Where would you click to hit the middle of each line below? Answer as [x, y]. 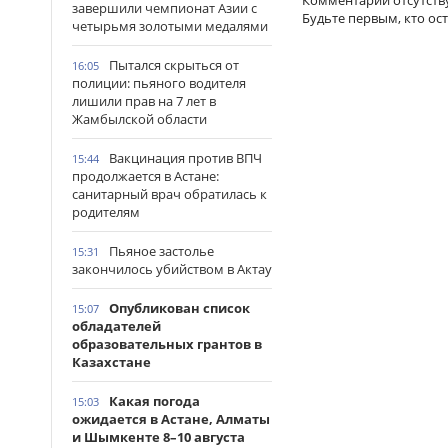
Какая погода [154, 401]
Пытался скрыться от [174, 65]
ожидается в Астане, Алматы [171, 419]
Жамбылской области [139, 119]
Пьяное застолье [161, 251]
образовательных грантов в [167, 344]
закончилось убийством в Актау [172, 269]
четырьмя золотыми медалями [170, 26]
